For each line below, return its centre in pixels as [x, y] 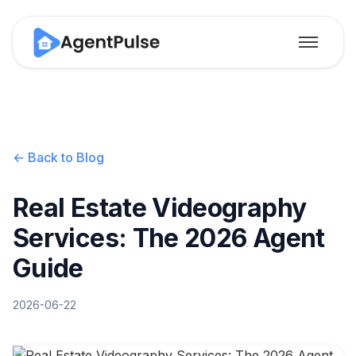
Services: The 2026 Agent [169, 238]
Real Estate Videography [160, 208]
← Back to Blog [58, 157]
